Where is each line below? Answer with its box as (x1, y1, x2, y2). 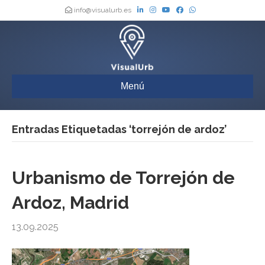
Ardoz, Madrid (12, 192, 129, 214)
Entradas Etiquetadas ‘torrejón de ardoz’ (12, 123, 227, 136)
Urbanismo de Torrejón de (12, 167, 235, 189)
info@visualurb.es (72, 6, 133, 14)
